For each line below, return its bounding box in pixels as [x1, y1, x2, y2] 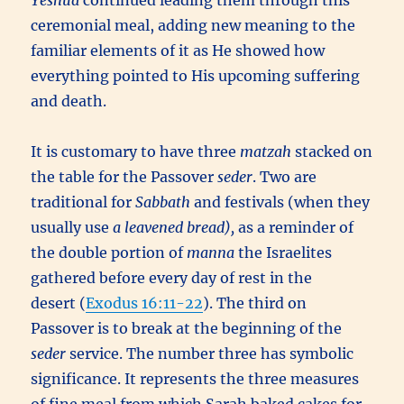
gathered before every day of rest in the [31, 269, 313, 287]
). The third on [203, 294, 308, 312]
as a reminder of [238, 218, 354, 236]
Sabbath [135, 193, 191, 211]
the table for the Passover [31, 168, 215, 186]
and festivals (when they [190, 193, 371, 211]
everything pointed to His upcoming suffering [31, 67, 361, 85]
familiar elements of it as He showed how [31, 41, 326, 60]
